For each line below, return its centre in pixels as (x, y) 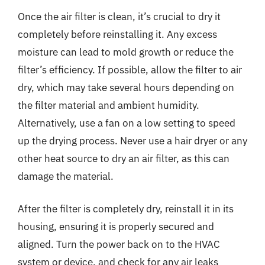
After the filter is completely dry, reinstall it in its (126, 209)
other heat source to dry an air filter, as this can (124, 158)
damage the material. (66, 176)
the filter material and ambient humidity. (109, 105)
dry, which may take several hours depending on (126, 87)
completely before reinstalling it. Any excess (117, 34)
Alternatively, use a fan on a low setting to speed (127, 123)
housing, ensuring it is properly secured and (116, 227)
